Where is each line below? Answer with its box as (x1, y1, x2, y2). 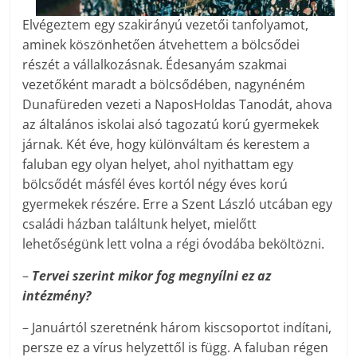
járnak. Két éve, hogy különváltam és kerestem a (22, 135, 311, 154)
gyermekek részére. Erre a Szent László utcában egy (22, 195, 333, 214)
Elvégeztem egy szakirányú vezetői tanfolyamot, (22, 16, 309, 34)
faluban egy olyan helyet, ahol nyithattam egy (22, 155, 294, 174)
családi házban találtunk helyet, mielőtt (22, 215, 257, 233)
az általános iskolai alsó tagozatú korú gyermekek (22, 116, 320, 134)
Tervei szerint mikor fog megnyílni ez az (32, 267, 272, 285)
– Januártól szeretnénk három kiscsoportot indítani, (22, 319, 332, 337)
